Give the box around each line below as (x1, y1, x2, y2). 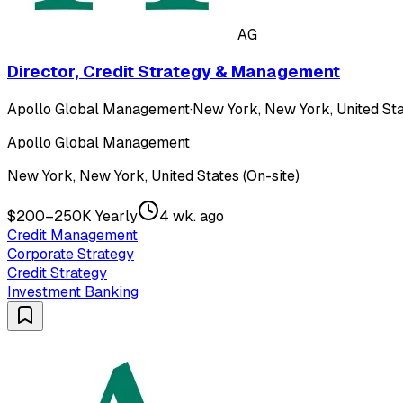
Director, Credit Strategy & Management (7, 60, 340, 84)
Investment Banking (7, 282, 139, 302)
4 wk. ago (159, 207, 224, 227)
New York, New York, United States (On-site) (7, 166, 300, 186)
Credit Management (7, 226, 138, 246)
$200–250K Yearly (7, 207, 138, 227)
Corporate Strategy (7, 245, 134, 264)
